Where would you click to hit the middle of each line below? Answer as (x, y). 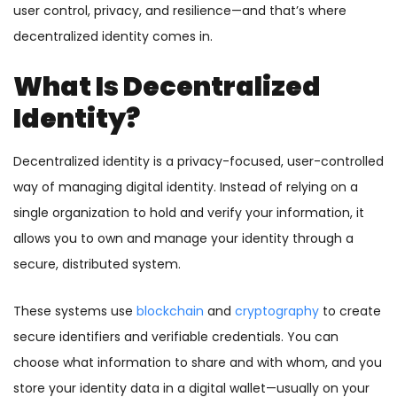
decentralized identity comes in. (113, 37)
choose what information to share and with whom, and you (198, 363)
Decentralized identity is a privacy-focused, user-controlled (198, 162)
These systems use (75, 311)
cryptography (277, 311)
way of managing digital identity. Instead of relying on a (186, 187)
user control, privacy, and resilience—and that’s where (180, 11)
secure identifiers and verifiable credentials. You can (176, 337)
